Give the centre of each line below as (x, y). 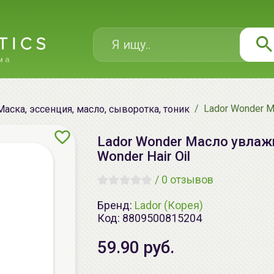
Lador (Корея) (169, 205)
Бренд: (116, 205)
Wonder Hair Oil (144, 156)
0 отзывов (187, 180)
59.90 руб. (135, 247)
